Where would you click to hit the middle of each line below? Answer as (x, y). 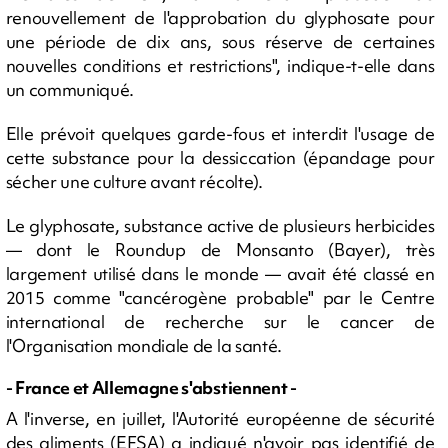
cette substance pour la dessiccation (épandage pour (220, 157)
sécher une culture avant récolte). (134, 181)
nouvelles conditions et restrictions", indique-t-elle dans (220, 65)
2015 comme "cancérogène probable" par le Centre (220, 297)
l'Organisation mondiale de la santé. (143, 345)
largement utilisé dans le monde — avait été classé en (220, 273)
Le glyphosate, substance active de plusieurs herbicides (220, 225)
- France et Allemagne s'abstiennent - (151, 387)
